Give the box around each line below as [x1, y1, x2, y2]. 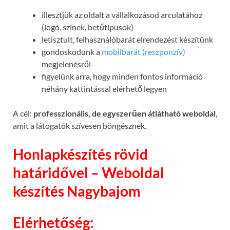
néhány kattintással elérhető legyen [42, 83, 167, 93]
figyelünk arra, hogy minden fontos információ [42, 71, 203, 81]
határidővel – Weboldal [13, 164, 164, 182]
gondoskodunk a [42, 46, 102, 56]
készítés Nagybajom [13, 182, 141, 200]
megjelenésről [42, 59, 91, 69]
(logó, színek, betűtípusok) [42, 22, 133, 32]
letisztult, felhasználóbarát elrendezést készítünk [42, 34, 213, 44]
